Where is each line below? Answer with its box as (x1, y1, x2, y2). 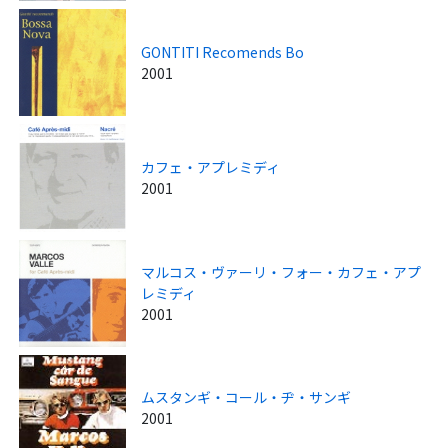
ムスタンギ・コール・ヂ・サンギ (141, 387, 352, 408)
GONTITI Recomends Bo (141, 41, 305, 62)
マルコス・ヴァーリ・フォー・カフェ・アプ (141, 261, 422, 282)
